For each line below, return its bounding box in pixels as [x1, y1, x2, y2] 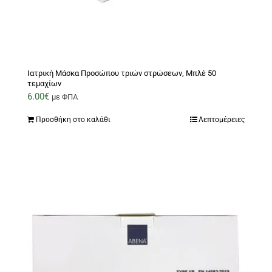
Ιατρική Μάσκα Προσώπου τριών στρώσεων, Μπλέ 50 [27, 69, 216, 78]
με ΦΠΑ [52, 92, 78, 102]
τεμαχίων [27, 79, 61, 89]
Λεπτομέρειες [199, 115, 245, 124]
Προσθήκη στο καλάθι [36, 115, 110, 124]
